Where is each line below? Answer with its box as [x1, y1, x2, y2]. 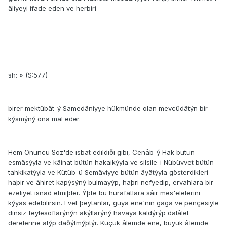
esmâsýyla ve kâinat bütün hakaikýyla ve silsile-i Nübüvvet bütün [8, 158, 214, 167]
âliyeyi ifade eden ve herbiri [8, 4, 96, 13]
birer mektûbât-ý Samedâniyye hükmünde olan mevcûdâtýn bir [8, 104, 208, 113]
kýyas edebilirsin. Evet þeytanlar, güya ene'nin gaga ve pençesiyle [8, 199, 219, 207]
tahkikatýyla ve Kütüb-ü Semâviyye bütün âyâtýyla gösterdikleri [8, 168, 208, 177]
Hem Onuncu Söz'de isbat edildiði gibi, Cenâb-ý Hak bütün [8, 148, 195, 157]
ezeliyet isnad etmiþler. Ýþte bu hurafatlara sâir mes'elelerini [8, 188, 200, 197]
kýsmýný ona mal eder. [8, 115, 81, 123]
